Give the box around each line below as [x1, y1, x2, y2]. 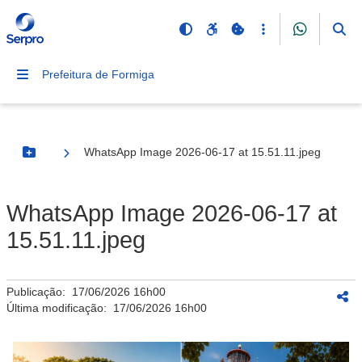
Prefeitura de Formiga [42, 68, 154, 81]
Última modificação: [6, 301, 113, 314]
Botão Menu [27, 152, 95, 166]
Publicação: [6, 285, 72, 298]
